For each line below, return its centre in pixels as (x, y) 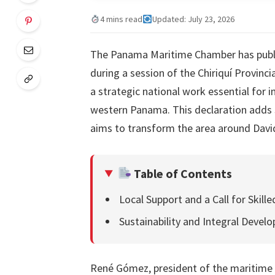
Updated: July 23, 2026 (193, 19)
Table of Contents (182, 173)
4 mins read (121, 19)
